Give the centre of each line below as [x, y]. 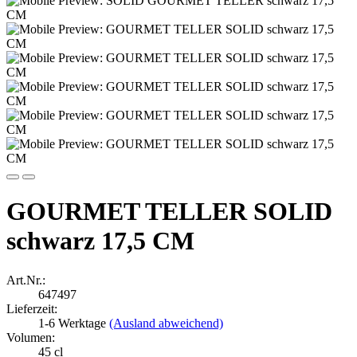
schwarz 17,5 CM [100, 241]
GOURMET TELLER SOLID [169, 212]
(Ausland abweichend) [166, 323]
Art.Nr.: [26, 280]
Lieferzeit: [32, 308]
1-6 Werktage [74, 323]
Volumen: [31, 337]
